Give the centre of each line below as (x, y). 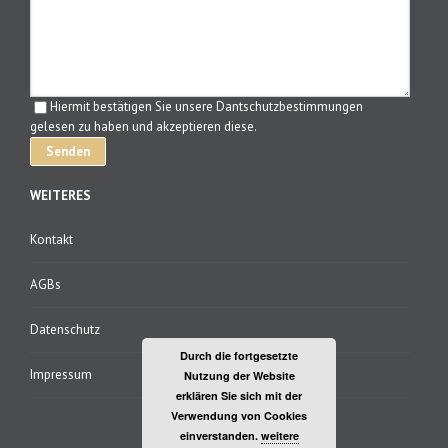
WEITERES (60, 196)
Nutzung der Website (239, 375)
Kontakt (51, 240)
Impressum (61, 375)
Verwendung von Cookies (239, 415)
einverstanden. (220, 435)
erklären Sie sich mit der (239, 395)
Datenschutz (65, 330)
